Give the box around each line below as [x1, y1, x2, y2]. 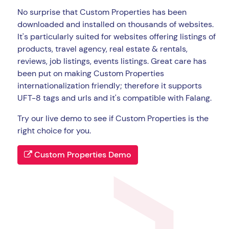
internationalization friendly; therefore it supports [17, 80, 202, 91]
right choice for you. [17, 125, 91, 136]
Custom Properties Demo [32, 149, 131, 161]
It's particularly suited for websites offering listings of [17, 31, 216, 42]
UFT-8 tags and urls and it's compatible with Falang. [17, 93, 212, 104]
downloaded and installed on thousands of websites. [17, 19, 214, 30]
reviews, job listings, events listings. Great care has [17, 56, 207, 67]
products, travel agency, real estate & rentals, [17, 43, 188, 55]
